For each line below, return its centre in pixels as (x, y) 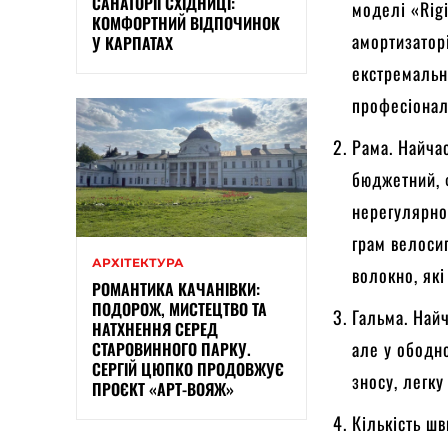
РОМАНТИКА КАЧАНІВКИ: (176, 288)
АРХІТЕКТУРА (138, 262)
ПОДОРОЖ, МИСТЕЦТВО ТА (179, 308)
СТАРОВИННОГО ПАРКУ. (171, 348)
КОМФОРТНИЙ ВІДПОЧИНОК (186, 22)
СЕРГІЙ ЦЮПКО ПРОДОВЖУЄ (188, 368)
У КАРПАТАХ (132, 42)
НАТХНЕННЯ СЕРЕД (155, 328)
